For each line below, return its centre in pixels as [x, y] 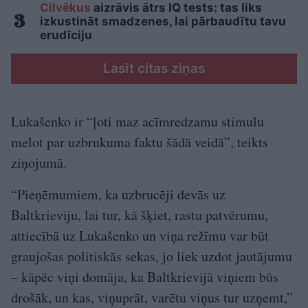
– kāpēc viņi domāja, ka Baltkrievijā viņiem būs [145, 277]
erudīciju [66, 35]
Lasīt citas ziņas [154, 69]
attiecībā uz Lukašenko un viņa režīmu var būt [140, 236]
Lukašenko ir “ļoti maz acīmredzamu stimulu [137, 122]
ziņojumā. [39, 163]
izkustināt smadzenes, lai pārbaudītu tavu [163, 22]
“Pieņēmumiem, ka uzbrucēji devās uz [118, 195]
